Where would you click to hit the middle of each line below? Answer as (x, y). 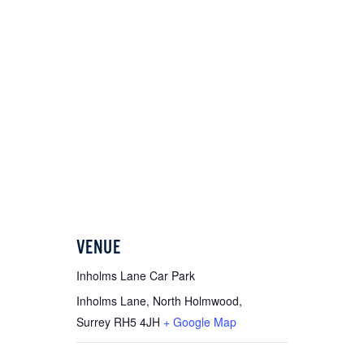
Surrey (93, 322)
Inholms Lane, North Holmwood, (159, 301)
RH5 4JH (137, 322)
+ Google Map (200, 322)
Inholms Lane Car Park (136, 276)
